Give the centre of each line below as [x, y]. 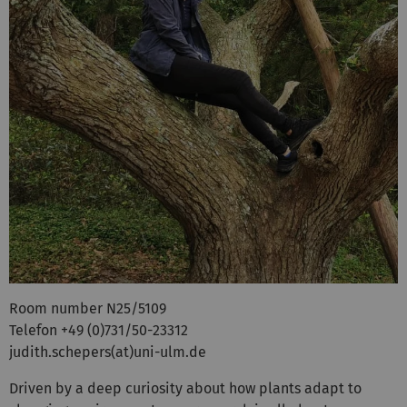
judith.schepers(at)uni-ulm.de [108, 352]
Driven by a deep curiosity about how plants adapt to [185, 389]
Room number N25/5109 [88, 309]
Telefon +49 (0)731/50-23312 [99, 331]
